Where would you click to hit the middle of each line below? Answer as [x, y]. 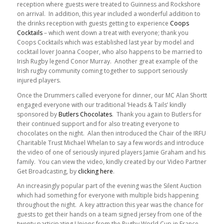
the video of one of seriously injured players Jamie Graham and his [111, 152]
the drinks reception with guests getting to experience [93, 23]
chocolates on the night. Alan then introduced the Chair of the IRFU [111, 133]
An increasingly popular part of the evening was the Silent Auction [109, 185]
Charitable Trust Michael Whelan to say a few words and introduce [110, 142]
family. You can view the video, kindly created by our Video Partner [111, 161]
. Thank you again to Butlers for [156, 114]
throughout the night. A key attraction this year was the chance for [110, 204]
